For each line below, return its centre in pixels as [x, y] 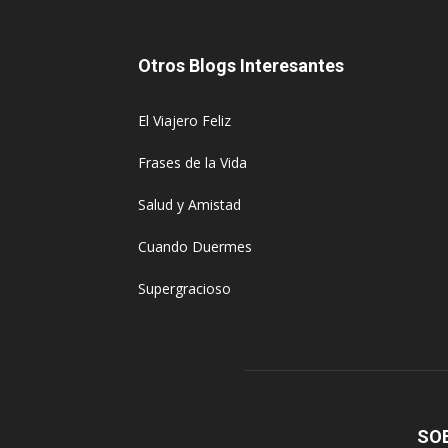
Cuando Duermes [195, 247]
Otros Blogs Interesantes [241, 66]
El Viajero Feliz [184, 121]
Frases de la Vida [192, 163]
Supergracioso [184, 289]
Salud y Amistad [189, 205]
